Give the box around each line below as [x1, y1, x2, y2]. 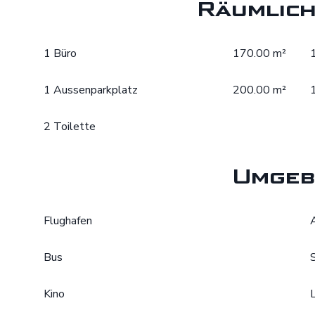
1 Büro [44, 46, 77, 61]
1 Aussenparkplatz [44, 82, 138, 98]
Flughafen [44, 213, 92, 229]
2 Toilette [44, 119, 96, 134]
